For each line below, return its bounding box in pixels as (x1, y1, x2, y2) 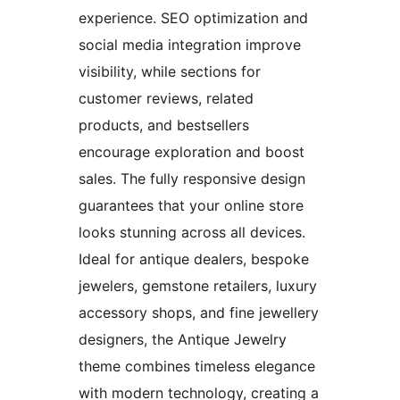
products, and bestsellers (79, 115, 249, 134)
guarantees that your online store (79, 196, 304, 214)
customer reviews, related (79, 88, 254, 107)
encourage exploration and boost (79, 142, 304, 161)
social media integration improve (79, 35, 301, 54)
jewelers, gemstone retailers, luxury (79, 276, 317, 295)
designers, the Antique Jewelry (79, 329, 287, 348)
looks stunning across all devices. (79, 222, 305, 241)
